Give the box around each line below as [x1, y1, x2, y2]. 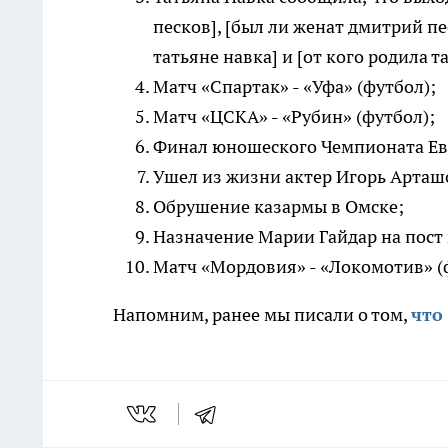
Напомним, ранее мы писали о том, [113, 303, 411, 326]
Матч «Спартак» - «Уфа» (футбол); [153, 75, 436, 98]
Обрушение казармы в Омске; [153, 195, 404, 218]
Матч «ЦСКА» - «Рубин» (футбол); [153, 105, 435, 128]
